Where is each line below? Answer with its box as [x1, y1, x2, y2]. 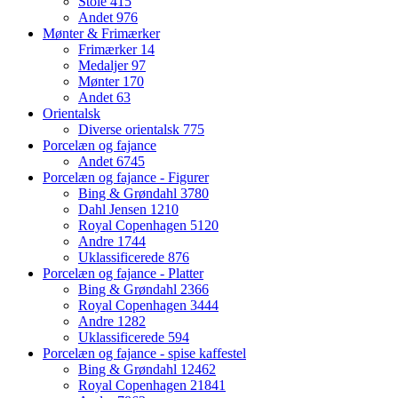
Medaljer [78, 58, 131, 74]
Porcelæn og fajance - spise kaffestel [43, 346, 246, 362]
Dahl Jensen [78, 202, 150, 218]
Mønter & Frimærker [43, 26, 160, 42]
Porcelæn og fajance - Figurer [43, 170, 209, 186]
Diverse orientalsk [78, 122, 183, 138]
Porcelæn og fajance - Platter [43, 266, 203, 282]
